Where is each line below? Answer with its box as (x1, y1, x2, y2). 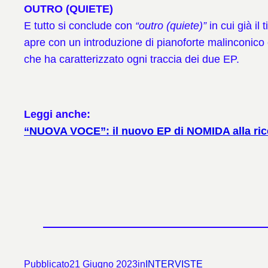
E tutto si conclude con (24, 19, 135, 32)
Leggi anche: (24, 108, 90, 120)
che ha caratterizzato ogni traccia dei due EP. (24, 53, 245, 65)
